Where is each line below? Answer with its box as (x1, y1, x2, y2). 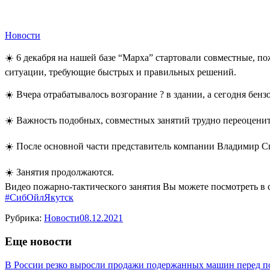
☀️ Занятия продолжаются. (5, 167, 114, 178)
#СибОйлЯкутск (5, 192, 74, 203)
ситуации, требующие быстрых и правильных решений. (5, 67, 236, 78)
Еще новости (5, 234, 72, 248)
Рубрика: (5, 213, 44, 224)
